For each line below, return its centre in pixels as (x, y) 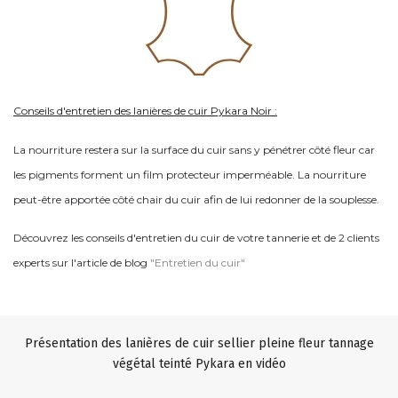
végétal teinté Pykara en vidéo (199, 364)
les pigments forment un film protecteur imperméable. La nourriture (190, 175)
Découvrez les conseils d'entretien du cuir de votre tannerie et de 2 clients (196, 238)
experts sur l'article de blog (80, 263)
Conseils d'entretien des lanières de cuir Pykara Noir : (145, 111)
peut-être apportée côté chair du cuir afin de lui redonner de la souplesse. (196, 199)
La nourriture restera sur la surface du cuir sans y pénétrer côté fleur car (194, 150)
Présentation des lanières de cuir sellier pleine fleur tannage (199, 343)
